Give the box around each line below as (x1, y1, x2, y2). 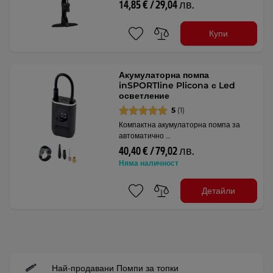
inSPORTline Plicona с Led (119, 80, 236, 91)
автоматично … (119, 131, 171, 140)
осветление (119, 90, 170, 101)
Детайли (202, 185, 236, 196)
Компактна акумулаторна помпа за (119, 120, 241, 129)
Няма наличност (119, 158, 179, 168)
